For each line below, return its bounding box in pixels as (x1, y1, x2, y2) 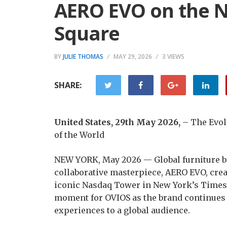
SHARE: (54, 80, 82, 91)
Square (54, 20, 120, 46)
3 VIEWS (162, 52, 184, 61)
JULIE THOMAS (63, 52, 103, 61)
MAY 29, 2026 (113, 52, 152, 61)
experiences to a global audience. (54, 205, 190, 215)
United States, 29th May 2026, (54, 117, 182, 127)
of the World (54, 130, 104, 140)
